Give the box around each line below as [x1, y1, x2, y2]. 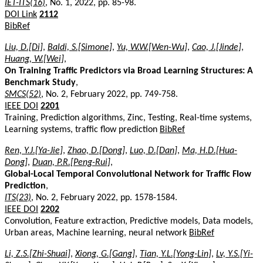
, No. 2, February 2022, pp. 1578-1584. [31, 193, 177, 203]
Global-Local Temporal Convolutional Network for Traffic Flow [5, 169, 251, 179]
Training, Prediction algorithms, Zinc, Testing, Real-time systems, [5, 113, 252, 123]
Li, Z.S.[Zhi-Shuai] [5, 249, 70, 259]
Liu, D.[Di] [5, 42, 43, 52]
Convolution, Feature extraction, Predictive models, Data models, [5, 216, 253, 226]
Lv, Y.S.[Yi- [216, 249, 253, 259]
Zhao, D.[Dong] [68, 146, 125, 156]
